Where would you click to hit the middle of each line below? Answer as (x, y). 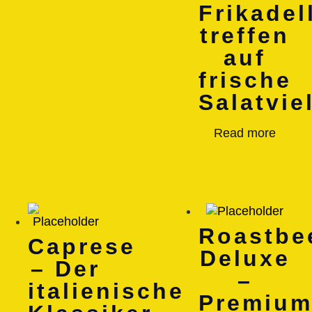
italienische (106, 291)
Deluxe (245, 258)
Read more (245, 133)
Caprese (82, 246)
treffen (245, 35)
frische (245, 80)
